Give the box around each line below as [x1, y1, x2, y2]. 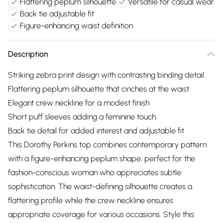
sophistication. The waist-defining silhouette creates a [8, 182, 192, 191]
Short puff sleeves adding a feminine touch [8, 112, 156, 121]
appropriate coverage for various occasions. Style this [8, 210, 194, 219]
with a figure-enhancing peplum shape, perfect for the [8, 154, 195, 163]
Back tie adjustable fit [20, 9, 94, 18]
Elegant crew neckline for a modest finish [8, 98, 149, 108]
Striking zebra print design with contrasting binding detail [8, 70, 204, 80]
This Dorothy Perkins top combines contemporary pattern [8, 140, 207, 149]
